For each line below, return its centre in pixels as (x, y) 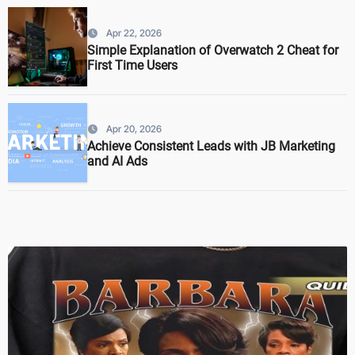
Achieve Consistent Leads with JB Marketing (211, 147)
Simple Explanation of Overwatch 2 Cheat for (212, 51)
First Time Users (132, 66)
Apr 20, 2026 (134, 129)
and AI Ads (117, 162)
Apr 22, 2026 (134, 33)
